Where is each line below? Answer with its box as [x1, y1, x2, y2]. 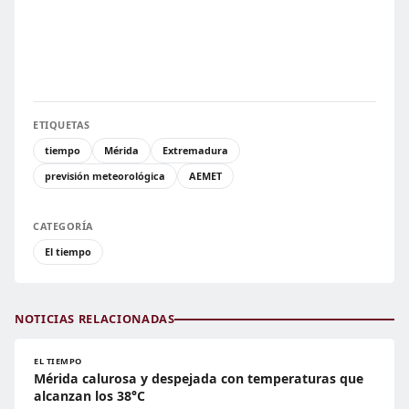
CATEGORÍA [33, 219, 94, 234]
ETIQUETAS [33, 118, 90, 132]
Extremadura [163, 143, 228, 158]
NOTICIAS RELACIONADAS [15, 310, 175, 328]
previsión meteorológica [45, 169, 165, 184]
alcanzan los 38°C [34, 387, 145, 405]
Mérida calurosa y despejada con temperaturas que [34, 370, 363, 388]
